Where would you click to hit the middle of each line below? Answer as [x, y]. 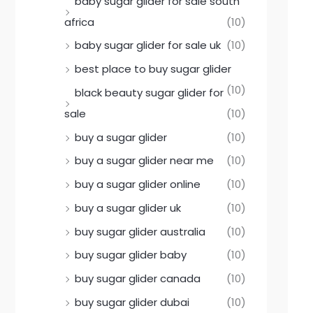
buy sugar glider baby [131, 255]
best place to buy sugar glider [153, 69]
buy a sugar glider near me [144, 161]
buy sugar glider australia [140, 231]
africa [79, 22]
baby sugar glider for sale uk [148, 45]
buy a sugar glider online [138, 184]
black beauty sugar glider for [149, 92]
